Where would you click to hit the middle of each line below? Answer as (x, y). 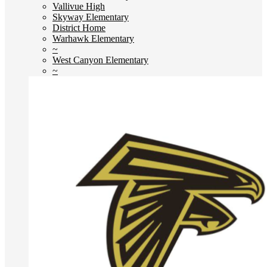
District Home (79, 28)
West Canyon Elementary (100, 60)
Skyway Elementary (91, 17)
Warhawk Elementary (93, 38)
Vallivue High (79, 6)
